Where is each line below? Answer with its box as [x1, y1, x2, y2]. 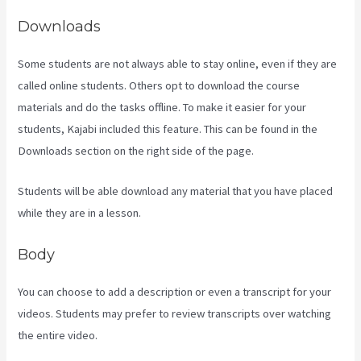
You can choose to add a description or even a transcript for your [18, 284, 332, 299]
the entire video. [18, 327, 98, 342]
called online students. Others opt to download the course [18, 77, 301, 93]
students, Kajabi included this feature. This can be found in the [18, 121, 318, 136]
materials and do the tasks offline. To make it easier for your [18, 99, 307, 114]
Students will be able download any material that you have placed [18, 184, 334, 199]
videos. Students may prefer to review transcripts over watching [18, 305, 332, 321]
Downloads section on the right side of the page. [18, 143, 255, 158]
